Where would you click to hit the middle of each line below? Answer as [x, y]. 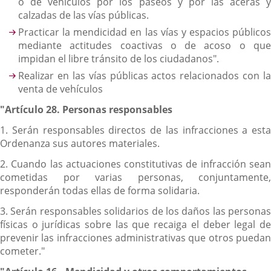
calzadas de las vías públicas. [83, 15]
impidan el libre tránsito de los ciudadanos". [119, 59]
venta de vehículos [60, 89]
